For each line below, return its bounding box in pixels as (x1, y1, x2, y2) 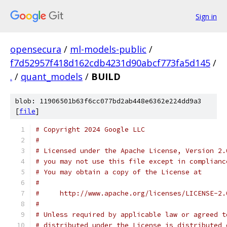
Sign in (196, 11, 217, 21)
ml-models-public (70, 43, 146, 55)
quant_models (21, 70, 83, 83)
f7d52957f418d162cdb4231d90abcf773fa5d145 (10, 57, 210, 69)
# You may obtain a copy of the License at (35, 168, 202, 176)
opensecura (10, 43, 61, 55)
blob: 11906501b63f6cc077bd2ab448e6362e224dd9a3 (15, 97, 202, 105)
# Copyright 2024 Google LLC (35, 125, 145, 134)
